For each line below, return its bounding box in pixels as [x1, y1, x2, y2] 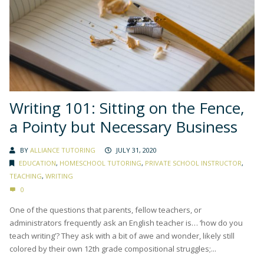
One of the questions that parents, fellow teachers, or [9, 204, 202, 215]
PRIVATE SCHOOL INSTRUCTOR [145, 158, 242, 167]
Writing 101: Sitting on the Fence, [9, 97, 245, 118]
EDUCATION [19, 158, 56, 167]
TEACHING [9, 171, 42, 180]
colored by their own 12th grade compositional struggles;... [9, 243, 216, 254]
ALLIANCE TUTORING [30, 145, 95, 154]
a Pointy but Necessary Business [9, 115, 237, 137]
